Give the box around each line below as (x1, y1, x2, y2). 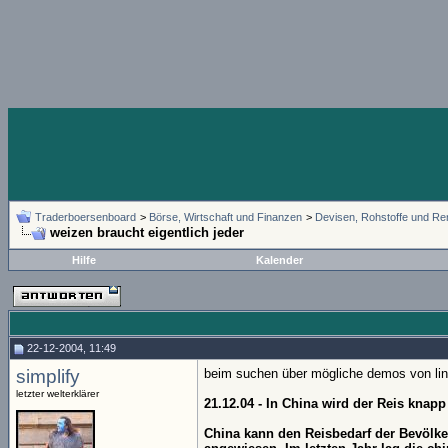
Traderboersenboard (35, 211, 136, 223)
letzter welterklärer (16, 388, 99, 399)
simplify (16, 366, 80, 387)
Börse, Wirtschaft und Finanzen (149, 211, 302, 223)
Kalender (256, 254, 303, 266)
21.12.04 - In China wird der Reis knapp (204, 396, 446, 411)
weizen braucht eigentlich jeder (50, 225, 244, 240)
